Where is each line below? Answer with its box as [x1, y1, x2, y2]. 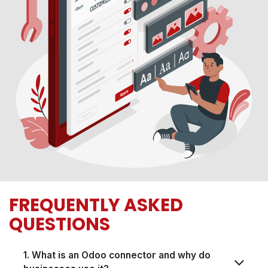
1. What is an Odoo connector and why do [23, 249, 211, 261]
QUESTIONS [9, 212, 110, 237]
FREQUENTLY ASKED [9, 193, 183, 218]
